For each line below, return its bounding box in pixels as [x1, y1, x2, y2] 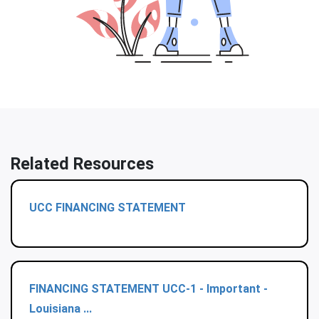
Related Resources [11, 154, 154, 174]
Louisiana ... [29, 302, 92, 316]
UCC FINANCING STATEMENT [29, 201, 186, 215]
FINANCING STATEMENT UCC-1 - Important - [29, 282, 268, 296]
